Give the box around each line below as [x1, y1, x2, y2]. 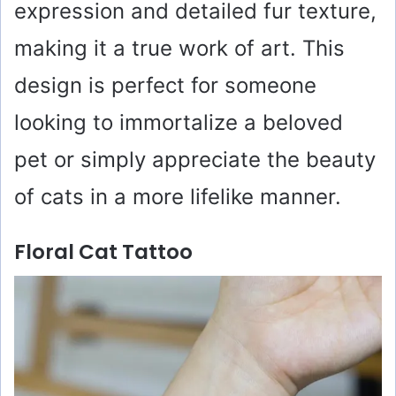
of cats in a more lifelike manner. [14, 183, 341, 209]
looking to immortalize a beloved [14, 109, 343, 135]
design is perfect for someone [14, 72, 316, 98]
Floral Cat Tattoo [14, 237, 193, 266]
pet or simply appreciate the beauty [14, 146, 376, 172]
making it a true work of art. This [14, 34, 345, 61]
